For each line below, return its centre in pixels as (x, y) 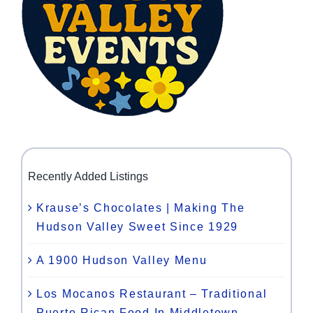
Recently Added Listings (88, 177)
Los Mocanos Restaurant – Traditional (152, 294)
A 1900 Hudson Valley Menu (122, 261)
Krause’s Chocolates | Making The (141, 208)
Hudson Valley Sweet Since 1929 (137, 227)
